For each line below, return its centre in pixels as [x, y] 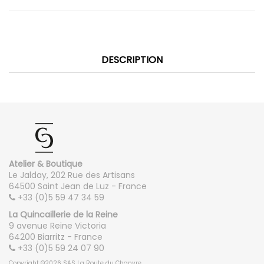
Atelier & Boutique [46, 164]
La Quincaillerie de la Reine [63, 214]
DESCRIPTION [132, 60]
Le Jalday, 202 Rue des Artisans [72, 175]
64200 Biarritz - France [56, 237]
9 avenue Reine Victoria [57, 225]
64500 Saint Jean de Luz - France [78, 187]
